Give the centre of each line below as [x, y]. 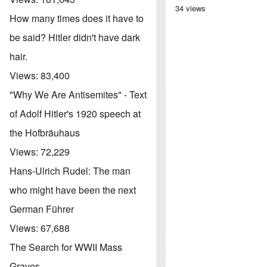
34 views [191, 8]
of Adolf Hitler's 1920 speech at [75, 113]
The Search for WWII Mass [66, 247]
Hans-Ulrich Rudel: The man [70, 170]
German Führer [42, 209]
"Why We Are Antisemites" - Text [78, 94]
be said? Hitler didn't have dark [75, 37]
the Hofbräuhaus [45, 132]
